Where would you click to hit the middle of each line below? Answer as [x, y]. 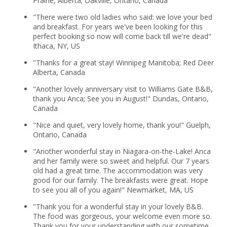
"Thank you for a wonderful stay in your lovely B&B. [118, 206]
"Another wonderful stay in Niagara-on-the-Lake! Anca [122, 151]
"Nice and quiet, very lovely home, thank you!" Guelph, [122, 125]
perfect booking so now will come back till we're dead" [122, 36]
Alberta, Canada [59, 72]
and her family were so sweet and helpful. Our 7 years [121, 161]
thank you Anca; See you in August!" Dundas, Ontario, [121, 98]
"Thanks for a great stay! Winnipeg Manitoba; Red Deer [123, 62]
